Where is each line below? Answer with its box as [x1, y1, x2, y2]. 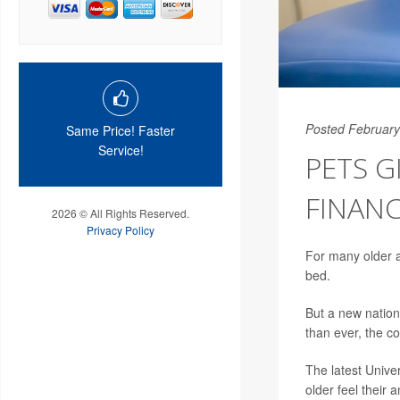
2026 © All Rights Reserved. [52, 204, 189, 221]
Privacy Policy [87, 221, 154, 237]
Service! [97, 140, 144, 159]
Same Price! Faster [66, 121, 175, 139]
